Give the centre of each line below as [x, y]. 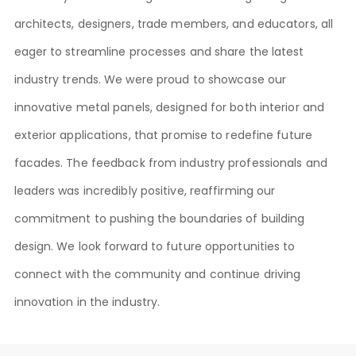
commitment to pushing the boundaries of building [159, 219]
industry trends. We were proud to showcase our [150, 79]
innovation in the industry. [87, 302]
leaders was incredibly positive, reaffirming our [145, 191]
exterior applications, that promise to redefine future [163, 135]
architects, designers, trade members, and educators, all [174, 24]
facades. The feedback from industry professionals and [170, 163]
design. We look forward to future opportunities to [155, 246]
